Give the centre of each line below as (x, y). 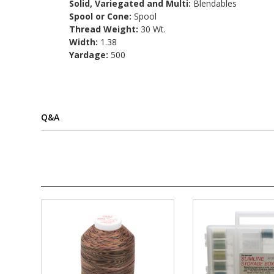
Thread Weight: (105, 29)
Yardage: (90, 55)
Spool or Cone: (102, 17)
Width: (85, 42)
